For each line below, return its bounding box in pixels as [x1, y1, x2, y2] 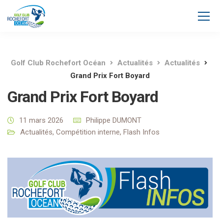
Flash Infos [123, 128, 160, 137]
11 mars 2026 [19, 116, 63, 125]
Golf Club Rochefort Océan [10, 58, 106, 67]
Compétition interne [56, 128, 120, 137]
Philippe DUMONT [86, 116, 141, 125]
